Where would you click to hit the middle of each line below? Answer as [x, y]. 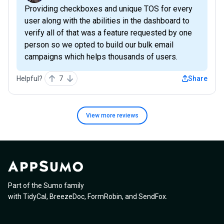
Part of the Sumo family [46, 185]
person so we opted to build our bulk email [99, 44]
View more [101, 115]
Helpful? [29, 78]
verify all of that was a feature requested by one [108, 32]
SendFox [152, 196]
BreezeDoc [67, 196]
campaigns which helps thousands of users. [101, 56]
